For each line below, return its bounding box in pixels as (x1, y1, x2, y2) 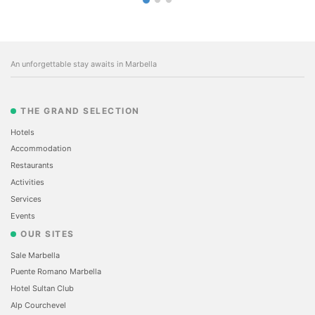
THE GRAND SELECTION (20, 105, 140, 116)
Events (11, 210, 35, 221)
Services (11, 193, 41, 204)
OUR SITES (20, 228, 75, 239)
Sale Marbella (11, 250, 60, 260)
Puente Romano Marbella (11, 266, 101, 277)
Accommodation (11, 143, 71, 154)
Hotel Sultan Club (11, 283, 74, 294)
